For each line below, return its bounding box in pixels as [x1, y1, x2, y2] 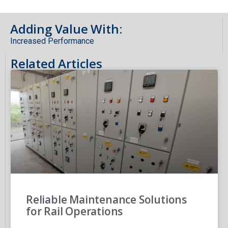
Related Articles [11, 55, 102, 72]
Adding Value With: [10, 20, 122, 38]
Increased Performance [10, 36, 94, 46]
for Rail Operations [26, 204, 123, 218]
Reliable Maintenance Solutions [26, 192, 187, 207]
